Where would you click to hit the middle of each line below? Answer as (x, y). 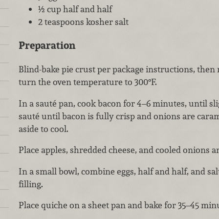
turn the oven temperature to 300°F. (88, 82)
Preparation (47, 45)
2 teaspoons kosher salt (83, 22)
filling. (31, 184)
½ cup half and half (75, 9)
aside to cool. (43, 129)
